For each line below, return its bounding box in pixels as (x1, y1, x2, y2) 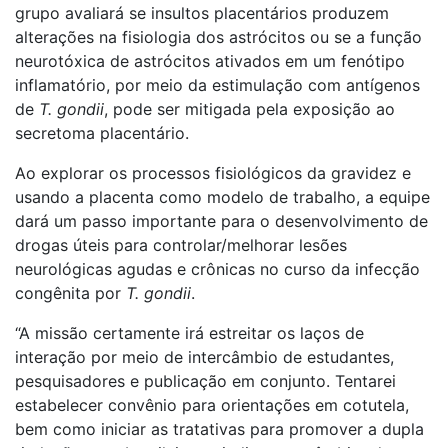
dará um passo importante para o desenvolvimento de (15, 210, 428, 231)
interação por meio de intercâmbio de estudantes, (15, 346, 394, 367)
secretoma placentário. (15, 122, 189, 143)
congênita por (15, 282, 126, 303)
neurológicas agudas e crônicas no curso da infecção (15, 258, 420, 279)
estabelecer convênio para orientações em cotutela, (15, 394, 409, 415)
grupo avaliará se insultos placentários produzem (15, 2, 389, 23)
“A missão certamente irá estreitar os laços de (15, 322, 364, 343)
